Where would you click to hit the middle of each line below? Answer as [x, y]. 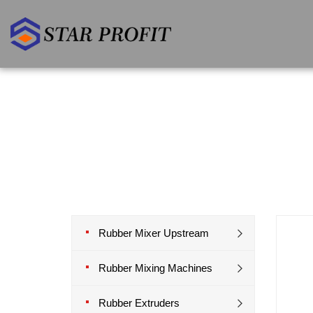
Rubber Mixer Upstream [154, 233]
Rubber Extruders [139, 303]
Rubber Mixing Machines [155, 268]
